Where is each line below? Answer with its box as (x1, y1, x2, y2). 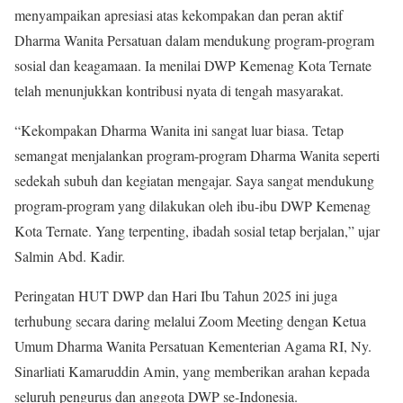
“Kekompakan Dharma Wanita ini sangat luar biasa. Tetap (14, 120, 344, 139)
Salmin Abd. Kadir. (14, 246, 125, 265)
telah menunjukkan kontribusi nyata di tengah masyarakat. (14, 80, 344, 100)
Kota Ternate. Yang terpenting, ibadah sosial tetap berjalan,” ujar (14, 220, 380, 240)
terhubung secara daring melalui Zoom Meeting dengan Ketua (14, 310, 366, 330)
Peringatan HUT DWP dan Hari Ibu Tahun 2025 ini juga (14, 285, 337, 305)
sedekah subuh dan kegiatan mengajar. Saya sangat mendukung (14, 170, 374, 190)
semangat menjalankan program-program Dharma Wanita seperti (14, 145, 380, 165)
